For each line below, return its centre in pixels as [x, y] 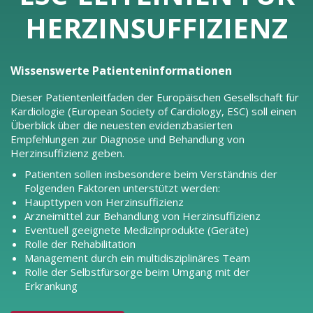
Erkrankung [51, 285]
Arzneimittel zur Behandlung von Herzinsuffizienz [143, 216]
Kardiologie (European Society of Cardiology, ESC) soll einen [153, 111]
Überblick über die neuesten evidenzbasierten [122, 125]
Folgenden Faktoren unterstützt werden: [122, 188]
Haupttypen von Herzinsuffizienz [104, 202]
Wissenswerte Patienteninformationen [121, 70]
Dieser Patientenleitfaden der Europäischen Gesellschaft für [155, 97]
